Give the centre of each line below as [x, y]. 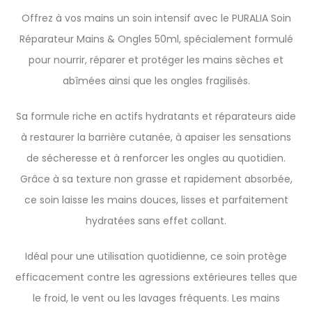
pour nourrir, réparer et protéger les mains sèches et [156, 60]
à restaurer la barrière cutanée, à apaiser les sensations [156, 137]
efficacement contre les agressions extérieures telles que [156, 277]
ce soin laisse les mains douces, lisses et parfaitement [156, 200]
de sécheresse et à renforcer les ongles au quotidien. [156, 158]
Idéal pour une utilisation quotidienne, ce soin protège [156, 256]
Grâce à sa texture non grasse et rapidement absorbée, [156, 179]
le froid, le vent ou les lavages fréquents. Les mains [156, 298]
